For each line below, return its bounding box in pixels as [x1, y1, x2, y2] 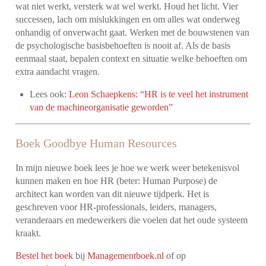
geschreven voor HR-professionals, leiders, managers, [15, 202, 217, 213]
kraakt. [15, 228, 42, 239]
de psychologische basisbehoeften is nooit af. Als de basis [15, 40, 231, 51]
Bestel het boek [15, 251, 74, 261]
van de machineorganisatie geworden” [30, 102, 173, 113]
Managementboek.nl [87, 251, 164, 261]
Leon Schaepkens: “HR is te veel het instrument [69, 89, 249, 100]
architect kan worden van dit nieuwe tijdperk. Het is [15, 189, 210, 199]
